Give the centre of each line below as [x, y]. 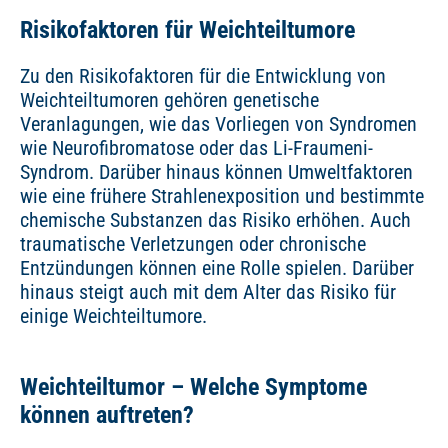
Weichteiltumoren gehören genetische [169, 100]
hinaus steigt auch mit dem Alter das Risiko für [208, 292]
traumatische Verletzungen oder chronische [193, 244]
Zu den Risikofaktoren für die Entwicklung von [203, 76]
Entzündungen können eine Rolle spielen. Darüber [217, 268]
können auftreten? [107, 415]
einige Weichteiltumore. [113, 316]
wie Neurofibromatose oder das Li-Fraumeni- [196, 148]
